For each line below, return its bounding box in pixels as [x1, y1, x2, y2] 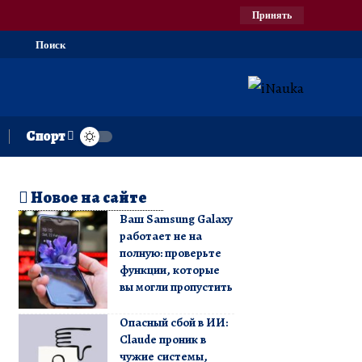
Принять [252, 9, 292, 21]
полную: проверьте [119, 244, 221, 261]
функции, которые [119, 261, 220, 278]
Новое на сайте [27, 186, 147, 208]
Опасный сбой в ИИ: [119, 314, 228, 330]
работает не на [119, 227, 202, 244]
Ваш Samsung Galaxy [119, 210, 233, 227]
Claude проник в [119, 330, 206, 347]
